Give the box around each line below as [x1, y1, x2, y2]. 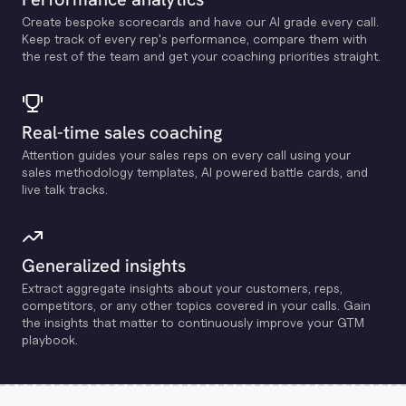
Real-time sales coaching [22, 121, 222, 144]
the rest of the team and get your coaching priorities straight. [22, 48, 381, 63]
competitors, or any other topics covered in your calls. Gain [22, 297, 371, 313]
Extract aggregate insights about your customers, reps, [22, 280, 343, 295]
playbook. [22, 332, 78, 347]
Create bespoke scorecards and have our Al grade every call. [22, 14, 379, 29]
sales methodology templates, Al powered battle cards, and [22, 164, 368, 179]
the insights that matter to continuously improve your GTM [22, 314, 364, 330]
